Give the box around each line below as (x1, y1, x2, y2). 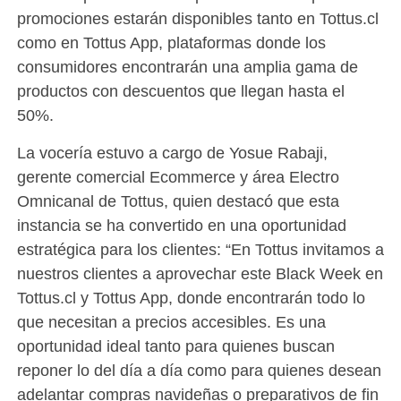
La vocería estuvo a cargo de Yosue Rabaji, (16, 143, 328, 163)
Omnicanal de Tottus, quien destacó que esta (16, 192, 339, 211)
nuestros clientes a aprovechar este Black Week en (16, 264, 383, 284)
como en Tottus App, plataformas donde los (16, 33, 326, 53)
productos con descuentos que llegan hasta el (16, 81, 345, 101)
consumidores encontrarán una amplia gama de (16, 57, 358, 77)
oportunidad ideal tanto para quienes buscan (16, 337, 335, 356)
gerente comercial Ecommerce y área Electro (16, 167, 339, 187)
